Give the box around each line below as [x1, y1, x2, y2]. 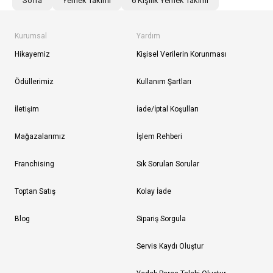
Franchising [15, 159, 54, 168]
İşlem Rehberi [136, 132, 182, 141]
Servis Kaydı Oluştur [136, 241, 204, 250]
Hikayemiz [15, 49, 50, 58]
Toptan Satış [15, 186, 55, 196]
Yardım [136, 31, 160, 40]
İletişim [15, 104, 39, 113]
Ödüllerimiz [15, 77, 54, 86]
